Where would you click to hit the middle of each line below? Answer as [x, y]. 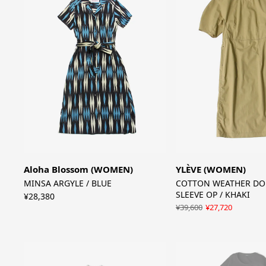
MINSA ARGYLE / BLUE [68, 183]
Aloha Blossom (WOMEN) [79, 169]
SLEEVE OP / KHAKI [213, 194]
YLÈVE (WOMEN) [210, 169]
